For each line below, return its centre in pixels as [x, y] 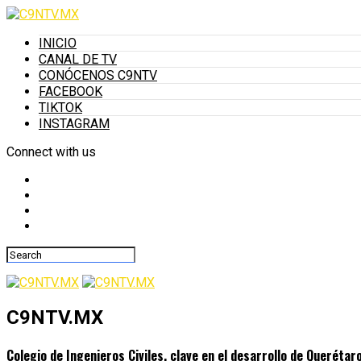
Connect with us [51, 152]
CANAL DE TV [78, 59]
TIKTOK [60, 108]
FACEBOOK [71, 91]
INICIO [58, 43]
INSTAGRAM [74, 124]
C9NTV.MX [55, 317]
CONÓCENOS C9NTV [98, 75]
